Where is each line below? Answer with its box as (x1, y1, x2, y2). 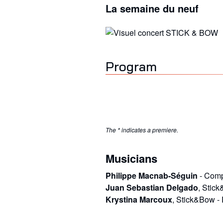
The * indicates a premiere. (106, 125, 178, 134)
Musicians (106, 150, 157, 166)
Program (106, 58, 157, 75)
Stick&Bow (176, 193, 215, 205)
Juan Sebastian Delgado (106, 181, 198, 193)
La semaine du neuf (106, 1, 199, 15)
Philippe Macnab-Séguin (106, 169, 198, 181)
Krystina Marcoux (106, 193, 172, 205)
